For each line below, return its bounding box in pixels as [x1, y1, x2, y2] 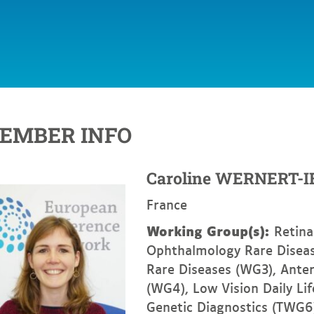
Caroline [146, 168, 211, 189]
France [146, 193, 187, 214]
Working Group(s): [146, 219, 274, 241]
